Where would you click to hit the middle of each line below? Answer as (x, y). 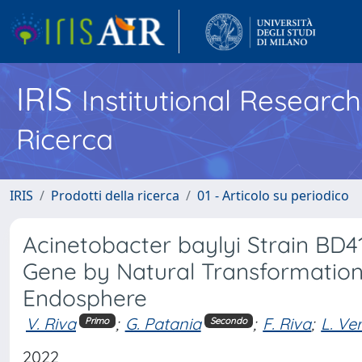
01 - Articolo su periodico (273, 196)
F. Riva (287, 324)
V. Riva (51, 324)
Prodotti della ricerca (115, 196)
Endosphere (85, 298)
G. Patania (163, 324)
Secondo (228, 320)
